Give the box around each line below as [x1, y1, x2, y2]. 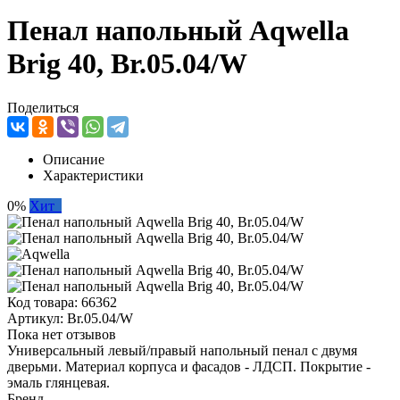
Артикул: [7, 310, 67, 326]
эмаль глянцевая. [7, 374, 110, 390]
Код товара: [7, 294, 81, 310]
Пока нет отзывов [7, 326, 116, 342]
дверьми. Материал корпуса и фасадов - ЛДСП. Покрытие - [7, 358, 371, 374]
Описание [43, 151, 104, 167]
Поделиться [7, 99, 79, 115]
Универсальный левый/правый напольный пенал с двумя [7, 342, 357, 358]
